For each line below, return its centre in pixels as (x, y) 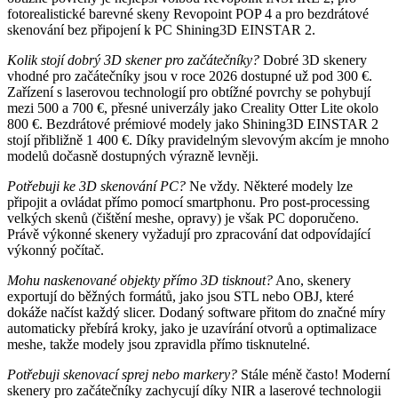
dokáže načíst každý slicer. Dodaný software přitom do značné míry (196, 312)
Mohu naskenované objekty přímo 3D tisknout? (140, 280)
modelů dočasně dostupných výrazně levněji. (133, 155)
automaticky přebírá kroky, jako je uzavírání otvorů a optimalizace (192, 328)
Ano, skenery (312, 280)
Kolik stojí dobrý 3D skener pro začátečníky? (133, 60)
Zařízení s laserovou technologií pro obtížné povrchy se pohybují (189, 92)
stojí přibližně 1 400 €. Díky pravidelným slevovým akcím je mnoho (198, 139)
